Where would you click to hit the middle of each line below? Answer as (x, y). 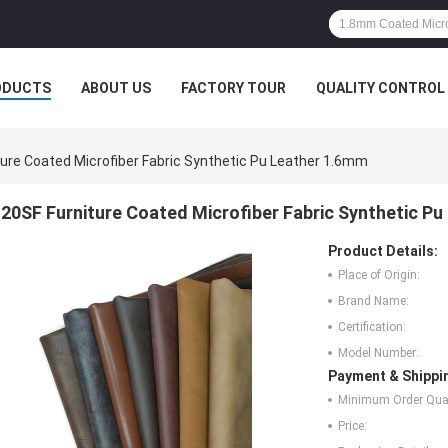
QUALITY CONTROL (380, 88)
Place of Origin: (379, 275)
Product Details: (383, 251)
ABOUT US (116, 88)
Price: (352, 426)
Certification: (372, 327)
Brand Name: (373, 301)
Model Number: (378, 353)
